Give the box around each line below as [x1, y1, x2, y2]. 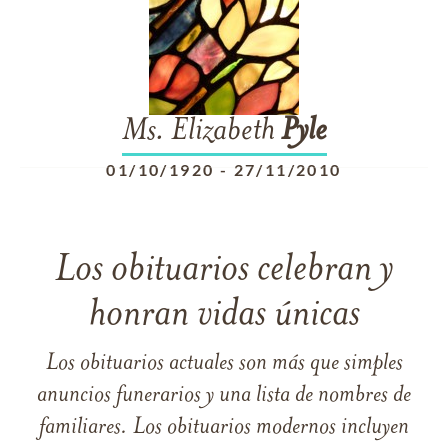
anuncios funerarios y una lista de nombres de [37, 384, 411, 408]
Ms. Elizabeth [121, 116, 281, 148]
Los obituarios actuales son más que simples [45, 352, 403, 376]
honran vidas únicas [88, 296, 360, 335]
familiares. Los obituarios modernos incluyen [39, 416, 409, 440]
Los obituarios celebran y [54, 251, 394, 290]
